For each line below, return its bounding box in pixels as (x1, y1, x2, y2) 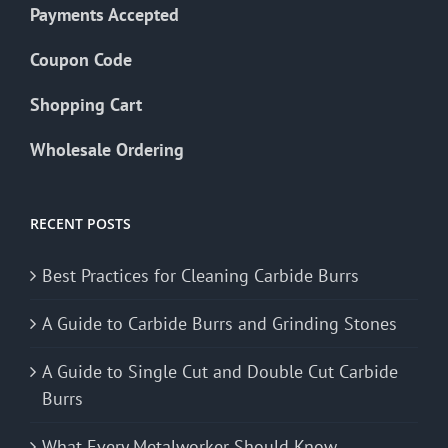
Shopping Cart (30, 92, 142, 116)
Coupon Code (30, 47, 132, 71)
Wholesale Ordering (30, 137, 184, 161)
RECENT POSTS (30, 213, 131, 233)
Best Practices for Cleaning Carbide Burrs (42, 263, 359, 287)
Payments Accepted (30, 2, 179, 26)
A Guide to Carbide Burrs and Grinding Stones (42, 311, 397, 335)
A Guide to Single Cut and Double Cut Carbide (42, 359, 398, 383)
